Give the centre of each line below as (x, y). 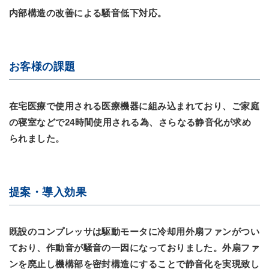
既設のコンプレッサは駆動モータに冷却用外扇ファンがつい (134, 231)
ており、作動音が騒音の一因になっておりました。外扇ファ (134, 248)
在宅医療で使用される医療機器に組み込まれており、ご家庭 (134, 106)
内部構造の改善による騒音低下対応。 (88, 13)
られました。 (37, 138)
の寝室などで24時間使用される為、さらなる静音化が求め (130, 122)
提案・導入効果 (48, 192)
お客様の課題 (42, 67)
